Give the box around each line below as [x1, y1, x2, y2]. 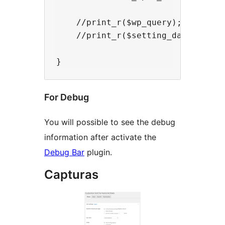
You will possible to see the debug [44, 117, 175, 127]
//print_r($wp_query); [56, 17, 182, 27]
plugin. [84, 147, 112, 157]
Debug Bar [44, 147, 84, 157]
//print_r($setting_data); [56, 30, 202, 40]
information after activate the [44, 132, 156, 142]
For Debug [44, 91, 89, 102]
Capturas [44, 167, 98, 182]
